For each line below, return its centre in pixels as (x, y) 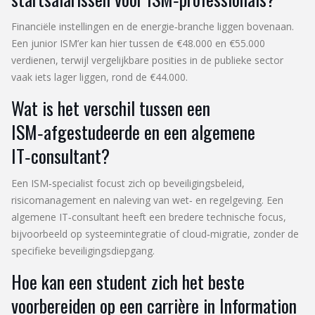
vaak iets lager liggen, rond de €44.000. (99, 77)
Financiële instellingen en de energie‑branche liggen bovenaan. (153, 26)
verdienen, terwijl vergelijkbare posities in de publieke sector (147, 60)
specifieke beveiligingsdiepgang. (83, 250)
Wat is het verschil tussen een (111, 108)
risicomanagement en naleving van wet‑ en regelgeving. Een (147, 200)
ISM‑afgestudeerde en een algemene (133, 131)
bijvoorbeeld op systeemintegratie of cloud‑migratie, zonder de (155, 233)
